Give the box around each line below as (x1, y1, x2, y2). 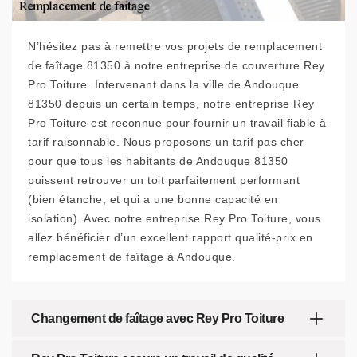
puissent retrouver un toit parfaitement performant (28, 174, 300, 186)
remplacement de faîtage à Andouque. (28, 250, 236, 263)
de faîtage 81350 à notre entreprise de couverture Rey (28, 59, 325, 72)
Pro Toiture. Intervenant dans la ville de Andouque (28, 78, 299, 91)
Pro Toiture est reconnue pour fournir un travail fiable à (28, 116, 327, 129)
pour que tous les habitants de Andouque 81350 (28, 155, 288, 167)
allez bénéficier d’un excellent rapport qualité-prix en (28, 231, 313, 244)
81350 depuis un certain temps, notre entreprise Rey (28, 97, 315, 110)
